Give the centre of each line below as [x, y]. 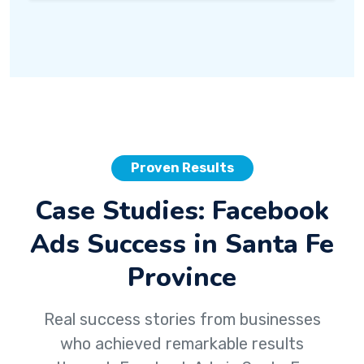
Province [182, 277]
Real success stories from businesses [182, 319]
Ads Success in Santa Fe [182, 244]
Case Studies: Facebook [182, 210]
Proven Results [182, 168]
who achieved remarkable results [182, 344]
